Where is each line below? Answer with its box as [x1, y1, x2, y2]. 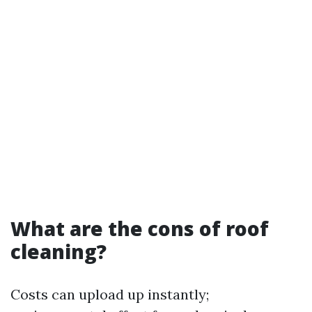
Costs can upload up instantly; [10, 285, 209, 303]
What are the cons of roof [10, 214, 269, 242]
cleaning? [10, 237, 107, 265]
